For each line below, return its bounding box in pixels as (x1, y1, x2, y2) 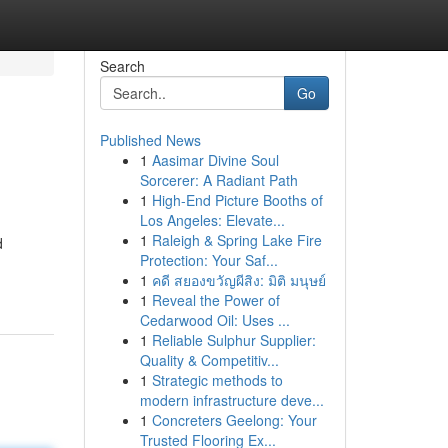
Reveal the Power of (151, 290, 280, 310)
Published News (99, 130, 201, 150)
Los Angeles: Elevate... (139, 210, 285, 230)
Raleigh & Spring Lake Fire (151, 230, 322, 250)
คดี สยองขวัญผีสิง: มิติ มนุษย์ (151, 270, 326, 290)
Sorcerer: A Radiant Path (139, 170, 298, 190)
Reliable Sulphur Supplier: (151, 330, 316, 350)
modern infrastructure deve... (139, 390, 324, 410)
